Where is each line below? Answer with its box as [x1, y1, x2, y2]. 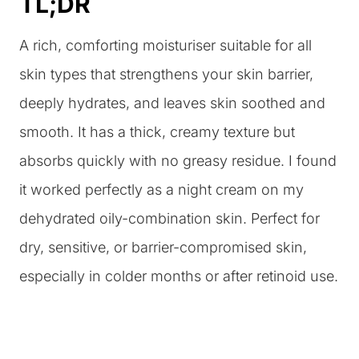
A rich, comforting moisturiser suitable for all [19, 37, 312, 54]
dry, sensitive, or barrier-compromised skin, [19, 239, 307, 256]
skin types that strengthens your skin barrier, [19, 66, 313, 83]
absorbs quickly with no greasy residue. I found [19, 152, 337, 169]
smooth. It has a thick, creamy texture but [19, 123, 295, 140]
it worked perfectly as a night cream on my [19, 181, 304, 198]
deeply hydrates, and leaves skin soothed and [19, 95, 325, 111]
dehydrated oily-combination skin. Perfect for [19, 210, 320, 227]
